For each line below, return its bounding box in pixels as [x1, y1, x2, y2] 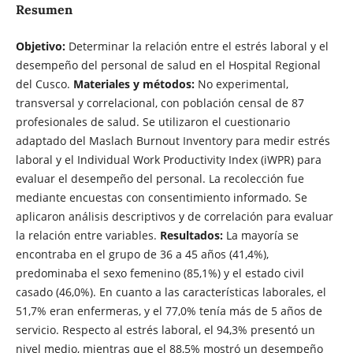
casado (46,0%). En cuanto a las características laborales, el [15, 284, 326, 300]
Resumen [15, 2, 72, 17]
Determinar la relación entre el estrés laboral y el [65, 39, 329, 54]
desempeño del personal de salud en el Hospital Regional [15, 58, 321, 73]
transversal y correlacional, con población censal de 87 [15, 95, 304, 111]
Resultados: [159, 228, 223, 243]
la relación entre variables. [15, 228, 160, 243]
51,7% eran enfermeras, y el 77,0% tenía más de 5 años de [15, 303, 322, 319]
